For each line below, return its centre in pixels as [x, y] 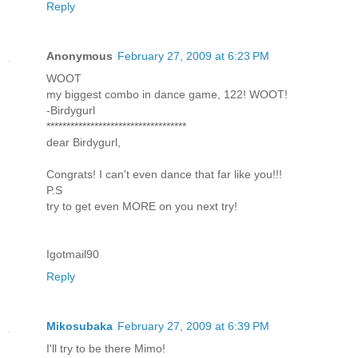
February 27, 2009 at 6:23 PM [193, 56]
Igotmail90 [73, 254]
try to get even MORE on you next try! [142, 206]
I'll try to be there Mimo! [106, 348]
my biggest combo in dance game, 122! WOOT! [167, 94]
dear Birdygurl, [84, 142]
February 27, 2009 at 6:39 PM [193, 326]
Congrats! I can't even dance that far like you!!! [164, 174]
